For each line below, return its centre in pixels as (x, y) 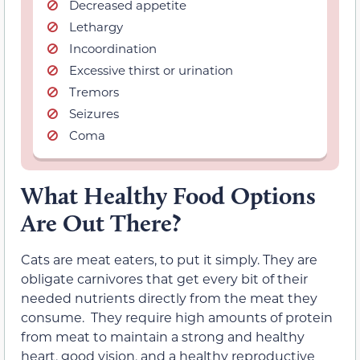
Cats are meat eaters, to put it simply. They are (169, 260)
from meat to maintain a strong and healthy (163, 337)
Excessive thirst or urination (151, 70)
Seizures (94, 114)
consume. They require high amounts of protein (177, 317)
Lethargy (96, 27)
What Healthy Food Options (168, 196)
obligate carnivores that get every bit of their (164, 279)
